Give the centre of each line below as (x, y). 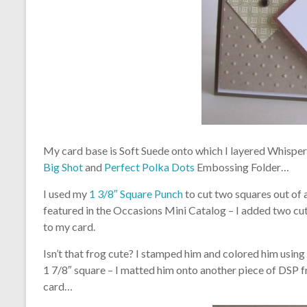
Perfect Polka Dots (148, 167)
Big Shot (63, 167)
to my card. (69, 227)
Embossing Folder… (242, 167)
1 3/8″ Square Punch (136, 194)
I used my (66, 194)
